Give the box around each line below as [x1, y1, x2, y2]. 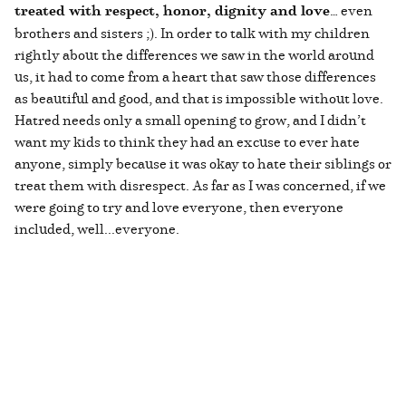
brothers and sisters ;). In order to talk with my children [14, 22, 370, 43]
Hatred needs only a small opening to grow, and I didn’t [14, 109, 366, 130]
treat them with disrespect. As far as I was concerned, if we [14, 174, 386, 195]
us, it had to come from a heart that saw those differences [14, 65, 376, 86]
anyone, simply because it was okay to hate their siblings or [14, 152, 391, 173]
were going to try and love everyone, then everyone [14, 196, 343, 217]
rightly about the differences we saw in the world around [14, 43, 374, 64]
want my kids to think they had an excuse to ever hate [14, 130, 360, 151]
